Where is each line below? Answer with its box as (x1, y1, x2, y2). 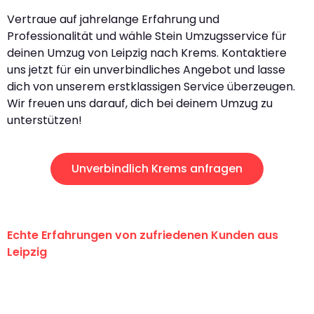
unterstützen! (7, 111, 82, 128)
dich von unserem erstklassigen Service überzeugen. (7, 78, 295, 95)
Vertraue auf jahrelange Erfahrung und (7, 11, 219, 27)
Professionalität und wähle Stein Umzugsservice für (7, 27, 287, 44)
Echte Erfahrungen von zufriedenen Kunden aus (7, 227, 278, 244)
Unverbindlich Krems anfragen (71, 161, 243, 177)
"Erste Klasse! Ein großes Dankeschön (7, 275, 292, 296)
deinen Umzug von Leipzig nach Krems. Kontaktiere (7, 44, 287, 61)
